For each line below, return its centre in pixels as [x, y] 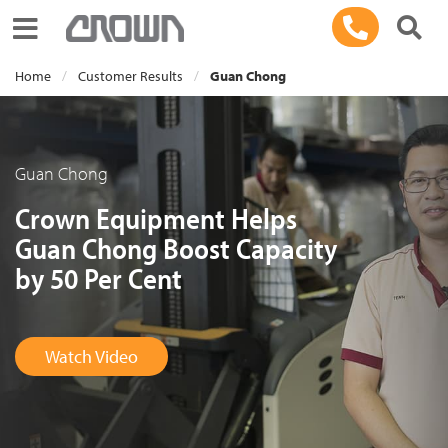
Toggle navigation [78, 27]
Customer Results [130, 76]
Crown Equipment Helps [156, 218]
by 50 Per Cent [98, 278]
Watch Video [91, 356]
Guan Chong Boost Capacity [176, 248]
